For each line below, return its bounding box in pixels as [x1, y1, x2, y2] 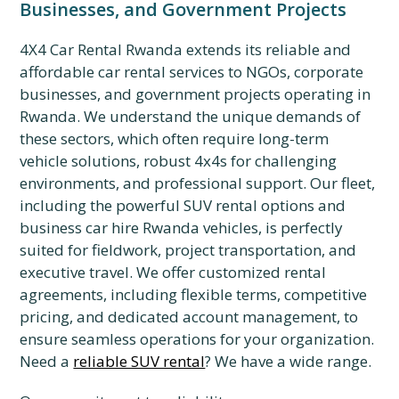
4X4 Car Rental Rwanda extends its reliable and [20, 39, 352, 60]
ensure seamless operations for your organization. [20, 329, 375, 349]
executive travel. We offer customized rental [20, 262, 327, 282]
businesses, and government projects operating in [20, 84, 371, 104]
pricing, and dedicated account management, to [20, 306, 359, 327]
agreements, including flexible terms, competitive [20, 284, 368, 305]
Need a [20, 351, 74, 371]
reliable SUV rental [73, 351, 206, 371]
